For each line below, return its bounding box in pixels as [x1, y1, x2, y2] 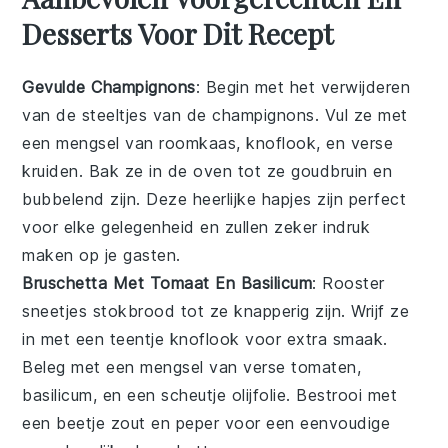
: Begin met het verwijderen [195, 77, 411, 98]
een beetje [22, 413, 111, 434]
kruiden [22, 161, 79, 182]
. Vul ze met [314, 105, 408, 126]
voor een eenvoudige [219, 413, 391, 434]
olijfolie [231, 385, 287, 406]
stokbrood [92, 301, 176, 322]
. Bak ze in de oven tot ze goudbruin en [78, 161, 393, 182]
